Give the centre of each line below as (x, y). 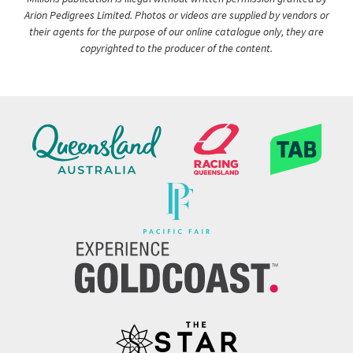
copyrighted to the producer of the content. (176, 48)
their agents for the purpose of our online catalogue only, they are (176, 32)
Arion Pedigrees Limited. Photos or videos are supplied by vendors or (176, 15)
